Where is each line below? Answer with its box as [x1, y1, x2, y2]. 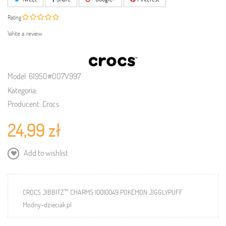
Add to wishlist [22, 147, 68, 158]
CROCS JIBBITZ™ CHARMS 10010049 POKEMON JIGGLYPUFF [23, 187, 183, 197]
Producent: [8, 98, 41, 109]
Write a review [8, 29, 42, 38]
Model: [8, 70, 27, 81]
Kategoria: [8, 84, 37, 95]
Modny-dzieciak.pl [23, 199, 72, 209]
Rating [8, 13, 22, 21]
